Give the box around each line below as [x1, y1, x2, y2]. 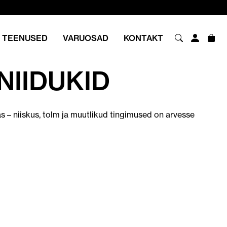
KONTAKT [124, 33, 163, 43]
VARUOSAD [63, 33, 108, 43]
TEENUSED [2, 33, 48, 43]
